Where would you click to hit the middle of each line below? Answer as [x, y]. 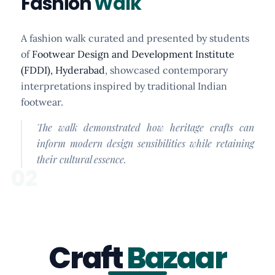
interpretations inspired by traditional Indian [124, 86]
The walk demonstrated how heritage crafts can [145, 127]
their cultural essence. [82, 159]
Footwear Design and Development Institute [133, 54]
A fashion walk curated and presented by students [135, 38]
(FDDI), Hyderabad [63, 70]
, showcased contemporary [166, 70]
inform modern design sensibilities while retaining [145, 143]
